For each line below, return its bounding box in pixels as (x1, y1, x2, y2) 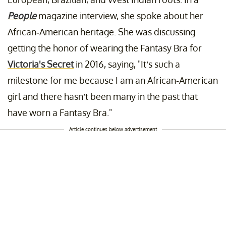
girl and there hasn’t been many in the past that (8, 91, 198, 102)
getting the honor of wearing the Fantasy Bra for (8, 42, 202, 54)
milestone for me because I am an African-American (8, 75, 218, 86)
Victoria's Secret (8, 59, 74, 70)
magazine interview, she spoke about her (36, 10, 203, 22)
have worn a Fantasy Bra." (8, 107, 112, 119)
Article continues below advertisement (69, 126, 157, 133)
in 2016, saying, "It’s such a (74, 59, 180, 70)
